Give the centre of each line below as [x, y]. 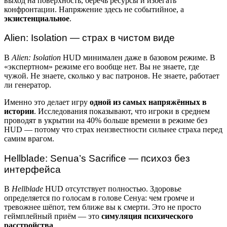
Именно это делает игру [47, 102]
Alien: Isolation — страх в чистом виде [89, 38]
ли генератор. [28, 85]
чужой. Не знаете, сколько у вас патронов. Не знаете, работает [112, 76]
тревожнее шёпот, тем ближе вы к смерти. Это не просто [103, 207]
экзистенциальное [37, 18]
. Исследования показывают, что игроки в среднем [122, 111]
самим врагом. [29, 139]
